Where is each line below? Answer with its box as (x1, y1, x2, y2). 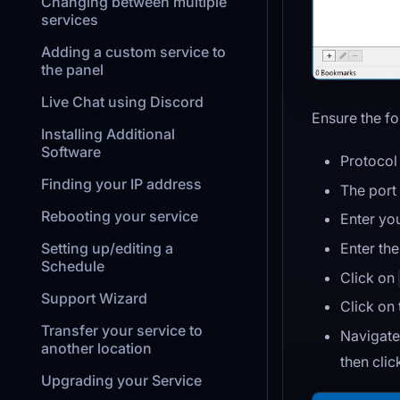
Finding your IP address (41, 175, 202, 193)
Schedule (41, 257, 104, 275)
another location (41, 339, 152, 357)
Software (41, 143, 101, 161)
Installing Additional (41, 125, 175, 143)
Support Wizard (41, 289, 147, 307)
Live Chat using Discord (41, 93, 204, 111)
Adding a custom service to (41, 43, 226, 61)
